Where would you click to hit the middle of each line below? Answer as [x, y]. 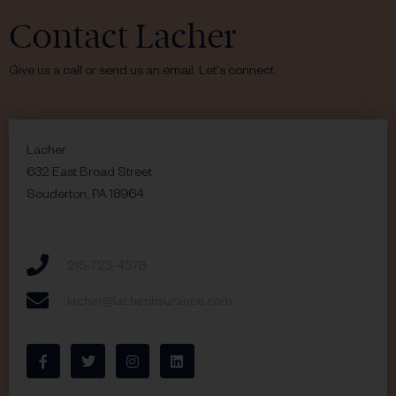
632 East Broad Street [89, 175]
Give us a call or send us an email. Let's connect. [143, 73]
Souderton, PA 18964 [85, 197]
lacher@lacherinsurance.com [150, 300]
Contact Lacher [122, 36]
